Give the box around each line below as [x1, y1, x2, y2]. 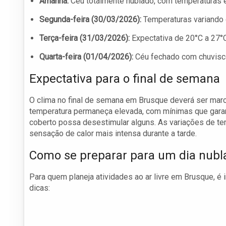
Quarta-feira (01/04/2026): [39, 52, 133, 62]
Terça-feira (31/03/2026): [39, 33, 130, 43]
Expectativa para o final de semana [29, 72, 220, 86]
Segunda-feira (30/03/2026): [39, 15, 141, 25]
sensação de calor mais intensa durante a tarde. [29, 129, 197, 139]
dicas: [29, 183, 50, 193]
